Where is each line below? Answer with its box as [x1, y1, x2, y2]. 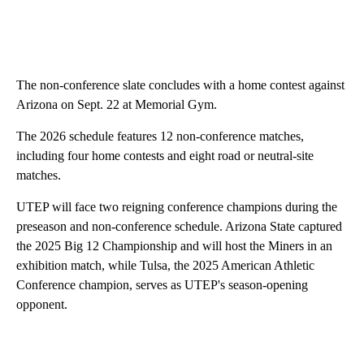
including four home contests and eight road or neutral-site [16, 148, 314, 162]
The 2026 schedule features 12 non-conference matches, [16, 128, 304, 143]
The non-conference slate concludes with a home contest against [16, 77, 344, 92]
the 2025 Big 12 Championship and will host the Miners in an [16, 238, 332, 253]
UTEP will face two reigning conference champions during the [16, 199, 337, 214]
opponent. [16, 297, 67, 311]
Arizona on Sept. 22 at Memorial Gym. [16, 97, 217, 111]
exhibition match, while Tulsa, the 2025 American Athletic [16, 258, 314, 272]
